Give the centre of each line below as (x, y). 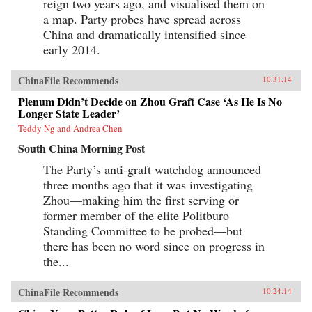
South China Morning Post (81, 148)
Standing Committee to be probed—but (143, 230)
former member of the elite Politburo (136, 215)
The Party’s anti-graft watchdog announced (152, 169)
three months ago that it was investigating (148, 184)
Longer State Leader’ (69, 113)
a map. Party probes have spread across (142, 18)
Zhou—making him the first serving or (141, 200)
